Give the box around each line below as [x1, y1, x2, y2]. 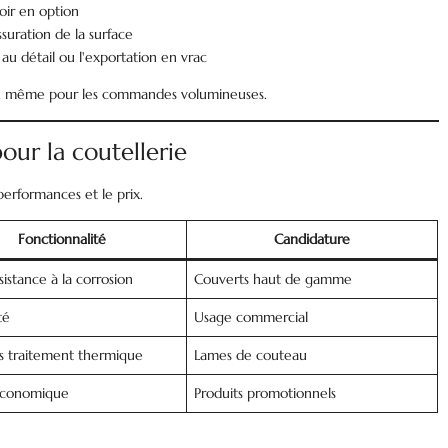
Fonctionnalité [17, 230, 106, 248]
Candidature [274, 230, 351, 248]
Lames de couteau [194, 346, 308, 364]
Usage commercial [194, 308, 309, 326]
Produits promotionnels [194, 384, 337, 402]
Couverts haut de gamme [194, 270, 353, 288]
